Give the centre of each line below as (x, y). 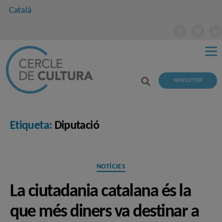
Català (20, 11)
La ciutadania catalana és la (101, 192)
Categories (129, 165)
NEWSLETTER (188, 80)
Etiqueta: (31, 126)
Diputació (77, 126)
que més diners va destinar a (105, 212)
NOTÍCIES (111, 167)
